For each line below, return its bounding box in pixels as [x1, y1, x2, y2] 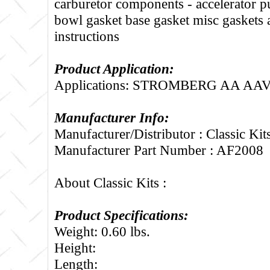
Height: [54, 239, 96, 256]
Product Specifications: [54, 207, 189, 223]
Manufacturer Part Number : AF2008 [54, 142, 263, 158]
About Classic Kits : [54, 174, 166, 190]
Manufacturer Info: [54, 109, 169, 125]
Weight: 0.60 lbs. [54, 223, 150, 239]
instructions [54, 28, 119, 44]
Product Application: [54, 60, 174, 77]
